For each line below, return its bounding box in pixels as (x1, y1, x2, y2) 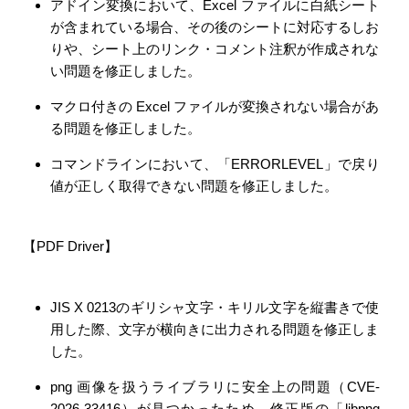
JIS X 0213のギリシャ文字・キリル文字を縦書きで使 (50, 299, 380, 315)
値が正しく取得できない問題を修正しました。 (50, 177, 338, 194)
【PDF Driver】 (23, 238, 118, 254)
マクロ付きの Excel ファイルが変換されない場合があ (50, 98, 380, 114)
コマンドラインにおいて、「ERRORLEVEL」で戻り (50, 155, 380, 172)
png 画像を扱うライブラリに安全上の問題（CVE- (50, 378, 380, 394)
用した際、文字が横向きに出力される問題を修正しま (50, 320, 380, 337)
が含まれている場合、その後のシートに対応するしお (50, 18, 380, 35)
